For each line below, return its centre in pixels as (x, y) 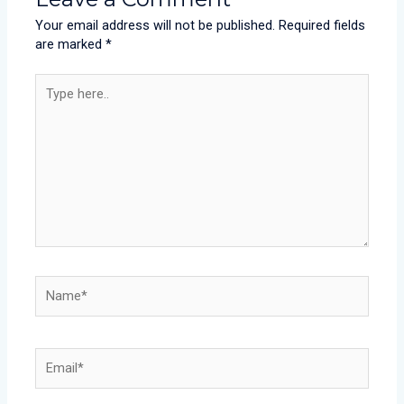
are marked (71, 45)
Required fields (322, 26)
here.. (50, 101)
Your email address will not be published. (156, 26)
